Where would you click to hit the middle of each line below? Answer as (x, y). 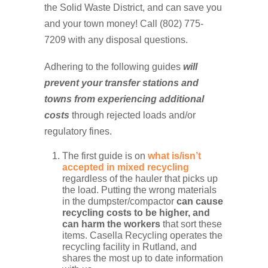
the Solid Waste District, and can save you (133, 8)
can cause (200, 202)
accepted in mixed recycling (126, 167)
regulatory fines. (78, 132)
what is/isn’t (174, 156)
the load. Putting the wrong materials (139, 190)
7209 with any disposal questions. (116, 40)
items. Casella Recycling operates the (142, 236)
